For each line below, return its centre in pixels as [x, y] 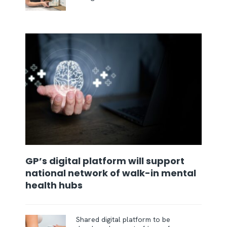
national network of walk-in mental [111, 173]
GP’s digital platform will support [105, 161]
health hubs [55, 185]
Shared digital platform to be [123, 219]
